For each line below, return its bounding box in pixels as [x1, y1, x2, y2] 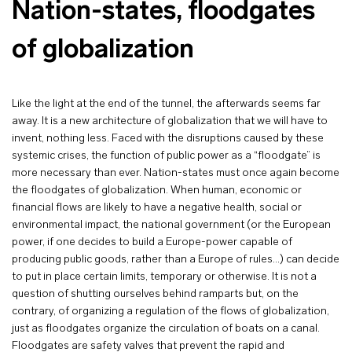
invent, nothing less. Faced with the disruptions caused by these [12, 133, 324, 145]
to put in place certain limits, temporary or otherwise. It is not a [12, 271, 317, 283]
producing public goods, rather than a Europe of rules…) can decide [12, 254, 339, 266]
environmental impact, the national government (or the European [12, 219, 331, 231]
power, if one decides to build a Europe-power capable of [12, 236, 292, 248]
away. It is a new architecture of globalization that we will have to [12, 115, 328, 127]
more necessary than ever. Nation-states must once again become [12, 167, 339, 179]
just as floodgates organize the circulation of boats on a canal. [12, 323, 320, 335]
